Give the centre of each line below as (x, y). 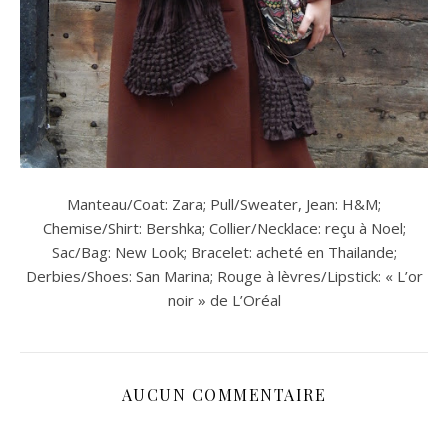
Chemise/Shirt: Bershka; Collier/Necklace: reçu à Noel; (224, 228)
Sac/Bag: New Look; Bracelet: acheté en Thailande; (224, 252)
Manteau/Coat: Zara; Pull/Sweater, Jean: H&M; (224, 204)
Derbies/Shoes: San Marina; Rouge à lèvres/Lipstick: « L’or (224, 276)
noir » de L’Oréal (224, 300)
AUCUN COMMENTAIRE (224, 394)
